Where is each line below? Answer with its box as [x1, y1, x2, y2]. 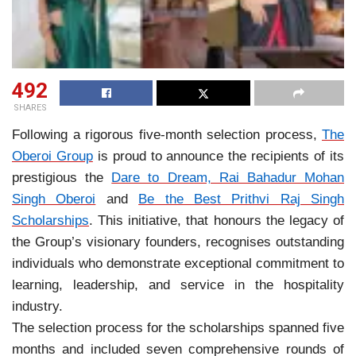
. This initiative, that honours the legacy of [89, 212, 344, 229]
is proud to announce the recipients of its [92, 148, 345, 164]
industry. [12, 298, 63, 315]
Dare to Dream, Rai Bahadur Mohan [111, 169, 345, 186]
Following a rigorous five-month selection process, [12, 126, 322, 143]
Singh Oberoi [12, 191, 96, 207]
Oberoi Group [12, 148, 93, 164]
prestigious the [12, 169, 112, 186]
